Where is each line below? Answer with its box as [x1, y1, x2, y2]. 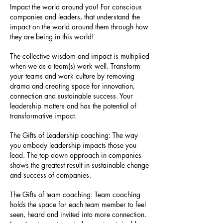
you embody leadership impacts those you [10, 140, 136, 150]
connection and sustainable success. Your [10, 91, 133, 101]
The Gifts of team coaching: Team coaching [10, 190, 140, 199]
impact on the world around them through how [10, 22, 148, 31]
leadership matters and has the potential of [10, 101, 136, 111]
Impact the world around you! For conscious [10, 2, 142, 11]
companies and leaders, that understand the [10, 12, 140, 21]
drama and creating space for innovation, [10, 81, 135, 91]
